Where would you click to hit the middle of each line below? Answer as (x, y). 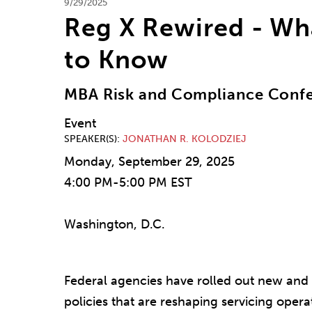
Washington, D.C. (115, 225)
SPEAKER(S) (91, 139)
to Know (117, 60)
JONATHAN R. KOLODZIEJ (185, 139)
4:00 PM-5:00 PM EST (128, 183)
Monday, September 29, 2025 (149, 162)
